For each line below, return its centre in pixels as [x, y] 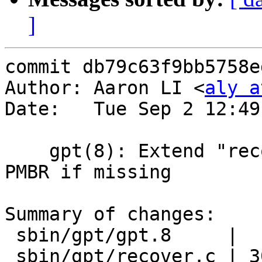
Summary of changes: [110, 214]
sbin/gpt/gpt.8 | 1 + [10, 235]
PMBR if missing [88, 172]
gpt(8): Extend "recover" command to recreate [27, 151]
